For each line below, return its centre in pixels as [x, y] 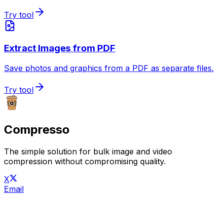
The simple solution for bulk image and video [88, 151]
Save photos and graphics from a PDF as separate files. [109, 68]
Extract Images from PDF [60, 48]
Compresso [37, 129]
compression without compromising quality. [85, 161]
